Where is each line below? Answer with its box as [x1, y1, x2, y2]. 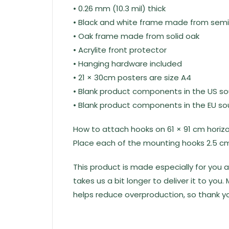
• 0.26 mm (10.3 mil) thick [73, 3, 166, 14]
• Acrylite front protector [73, 44, 167, 55]
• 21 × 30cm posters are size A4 [73, 72, 191, 83]
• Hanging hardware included [73, 58, 182, 69]
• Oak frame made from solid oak [73, 31, 199, 41]
